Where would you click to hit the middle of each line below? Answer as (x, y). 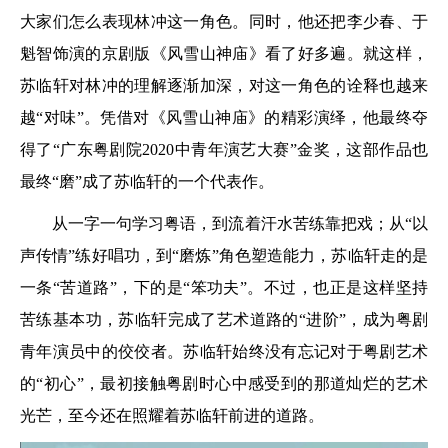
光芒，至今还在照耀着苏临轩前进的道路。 (172, 415)
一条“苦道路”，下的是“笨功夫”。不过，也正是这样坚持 (224, 287)
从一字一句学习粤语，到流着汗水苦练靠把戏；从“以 (240, 223)
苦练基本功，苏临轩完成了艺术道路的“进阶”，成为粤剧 (224, 319)
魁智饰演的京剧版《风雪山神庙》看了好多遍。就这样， (224, 53)
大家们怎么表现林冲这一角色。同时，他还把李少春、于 (224, 21)
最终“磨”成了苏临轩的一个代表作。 (147, 181)
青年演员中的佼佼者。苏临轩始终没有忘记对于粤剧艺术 (224, 351)
